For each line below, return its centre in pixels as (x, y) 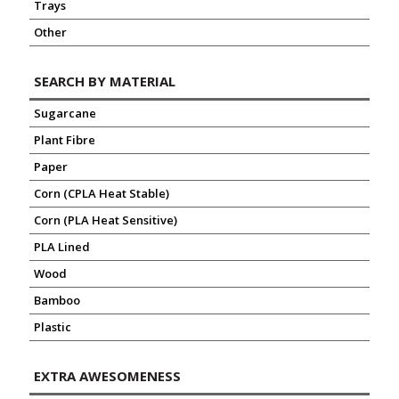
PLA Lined (62, 247)
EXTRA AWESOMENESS (107, 376)
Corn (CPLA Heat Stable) (102, 193)
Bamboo (57, 300)
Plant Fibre (65, 140)
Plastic (53, 327)
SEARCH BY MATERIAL (105, 81)
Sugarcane (65, 113)
